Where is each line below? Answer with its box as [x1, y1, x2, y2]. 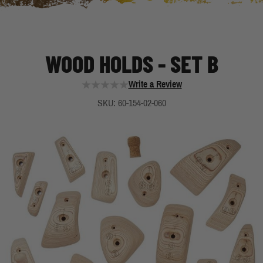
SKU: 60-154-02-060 [97, 98, 166, 108]
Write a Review [128, 79, 182, 89]
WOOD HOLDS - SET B [45, 49, 218, 77]
